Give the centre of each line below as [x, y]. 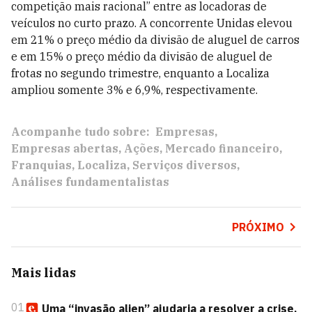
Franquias [41, 165]
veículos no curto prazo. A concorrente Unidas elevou [152, 23]
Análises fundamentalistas [90, 182]
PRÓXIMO [258, 227]
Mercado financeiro [222, 148]
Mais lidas [44, 273]
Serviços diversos [185, 165]
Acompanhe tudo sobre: [80, 132]
